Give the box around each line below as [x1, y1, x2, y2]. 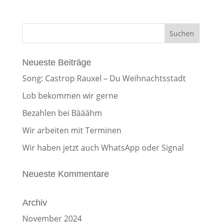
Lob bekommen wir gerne [22, 90, 118, 101]
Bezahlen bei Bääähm [22, 107, 102, 118]
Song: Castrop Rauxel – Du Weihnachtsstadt [22, 72, 186, 84]
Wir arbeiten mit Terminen [22, 124, 121, 136]
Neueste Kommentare [22, 168, 109, 179]
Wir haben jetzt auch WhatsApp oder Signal [22, 142, 184, 153]
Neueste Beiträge [22, 57, 91, 67]
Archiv [22, 197, 47, 208]
